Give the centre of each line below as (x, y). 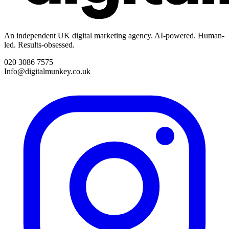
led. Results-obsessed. (39, 44)
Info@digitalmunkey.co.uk (47, 71)
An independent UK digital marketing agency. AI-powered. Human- (114, 35)
